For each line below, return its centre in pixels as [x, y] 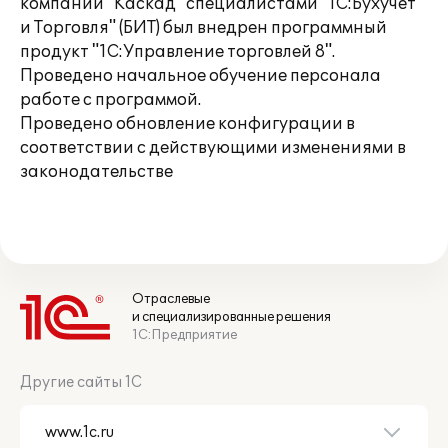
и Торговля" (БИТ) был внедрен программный [203, 28]
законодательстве [96, 172]
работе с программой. [110, 100]
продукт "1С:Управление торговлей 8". [177, 52]
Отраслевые [171, 299]
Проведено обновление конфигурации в [187, 124]
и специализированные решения [231, 317]
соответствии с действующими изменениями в [213, 148]
